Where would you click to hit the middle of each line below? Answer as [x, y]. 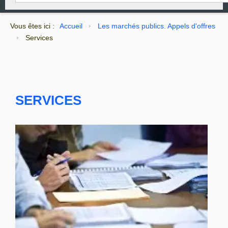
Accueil [71, 26]
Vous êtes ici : [32, 26]
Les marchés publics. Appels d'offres [156, 26]
